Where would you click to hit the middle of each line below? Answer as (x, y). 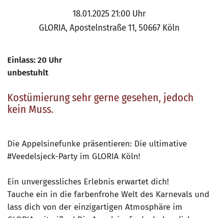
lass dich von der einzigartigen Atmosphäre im (95, 207)
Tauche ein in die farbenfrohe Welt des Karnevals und (108, 195)
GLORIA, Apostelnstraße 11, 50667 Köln (109, 28)
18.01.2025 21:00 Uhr (109, 14)
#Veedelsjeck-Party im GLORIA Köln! (74, 157)
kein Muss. (30, 109)
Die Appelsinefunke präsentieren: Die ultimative (97, 144)
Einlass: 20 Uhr (35, 60)
